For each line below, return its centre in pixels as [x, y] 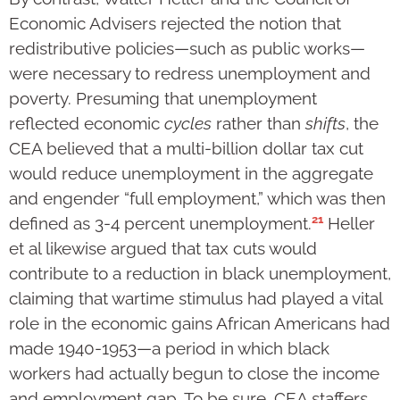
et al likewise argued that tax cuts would [163, 248]
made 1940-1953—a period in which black [169, 348]
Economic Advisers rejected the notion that [175, 23]
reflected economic [87, 123]
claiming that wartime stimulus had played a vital [196, 298]
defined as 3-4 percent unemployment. [160, 223]
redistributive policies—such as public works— [187, 48]
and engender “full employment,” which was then [197, 198]
